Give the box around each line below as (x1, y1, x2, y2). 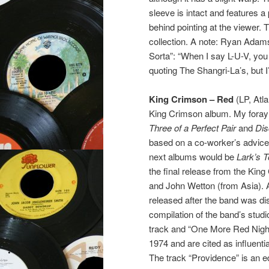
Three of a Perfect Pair (149, 121, 236, 134)
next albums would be (149, 150, 237, 163)
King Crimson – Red (149, 92, 234, 106)
